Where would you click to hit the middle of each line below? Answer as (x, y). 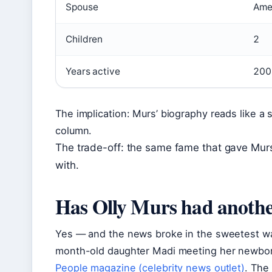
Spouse (82, 7)
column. (74, 131)
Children (84, 39)
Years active (93, 72)
